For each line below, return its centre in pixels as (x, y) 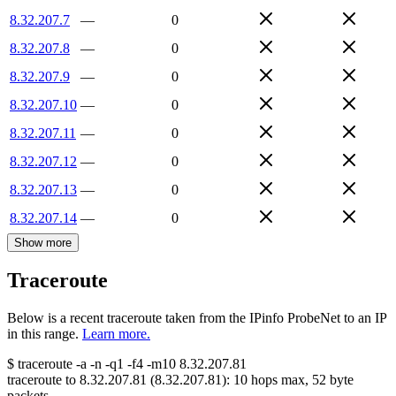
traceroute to (42, 380)
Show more (43, 242)
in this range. (43, 334)
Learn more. (116, 334)
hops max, (280, 380)
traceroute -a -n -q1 (71, 364)
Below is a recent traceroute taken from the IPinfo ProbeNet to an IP (197, 318)
